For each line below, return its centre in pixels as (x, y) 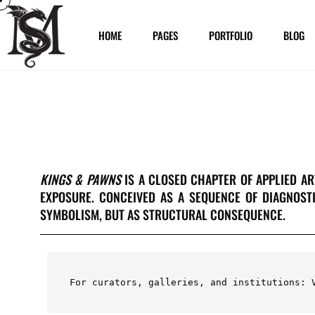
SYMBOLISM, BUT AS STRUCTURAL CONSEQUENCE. (163, 214)
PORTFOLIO (231, 35)
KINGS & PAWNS (81, 179)
